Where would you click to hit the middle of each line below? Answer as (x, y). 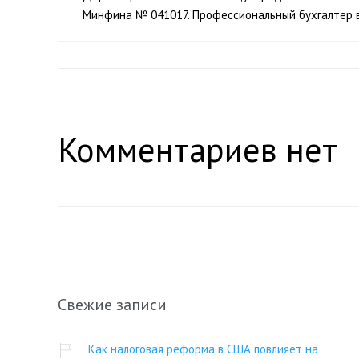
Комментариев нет (198, 150)
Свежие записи (112, 305)
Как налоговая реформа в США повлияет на (203, 349)
